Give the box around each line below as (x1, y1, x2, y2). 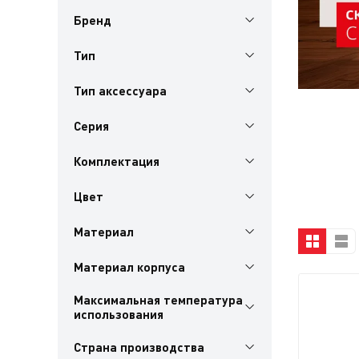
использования (74, 306, 164, 321)
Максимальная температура (74, 292, 244, 307)
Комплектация (74, 153, 160, 168)
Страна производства (74, 339, 205, 354)
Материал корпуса (74, 259, 186, 274)
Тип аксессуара (74, 83, 167, 98)
